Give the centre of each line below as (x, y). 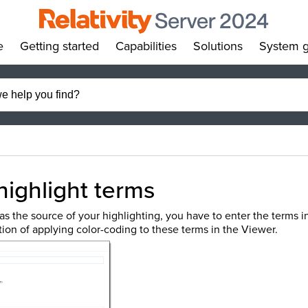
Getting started (59, 46)
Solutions (218, 46)
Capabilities (146, 46)
